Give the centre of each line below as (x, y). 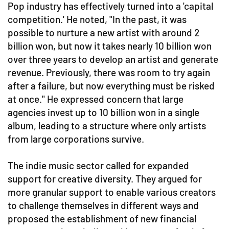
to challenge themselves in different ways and (103, 205)
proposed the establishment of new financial (102, 219)
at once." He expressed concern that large (96, 99)
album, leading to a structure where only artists (107, 125)
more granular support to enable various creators (112, 192)
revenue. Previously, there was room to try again (109, 72)
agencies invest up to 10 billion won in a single (104, 112)
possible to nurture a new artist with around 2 (104, 32)
